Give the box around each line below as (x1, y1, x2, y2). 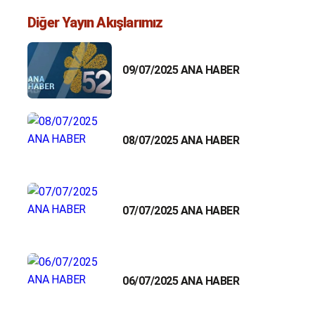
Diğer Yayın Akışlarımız (27, 13, 163, 31)
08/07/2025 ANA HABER (122, 134, 239, 148)
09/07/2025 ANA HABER (122, 63, 239, 77)
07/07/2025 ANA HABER (122, 204, 239, 218)
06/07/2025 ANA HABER (122, 274, 239, 288)
